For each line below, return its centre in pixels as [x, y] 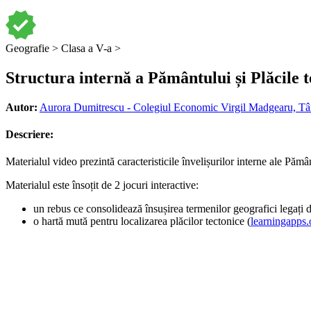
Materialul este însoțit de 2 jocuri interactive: [102, 185]
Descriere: [30, 135]
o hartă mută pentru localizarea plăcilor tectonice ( [142, 221]
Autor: [22, 107]
